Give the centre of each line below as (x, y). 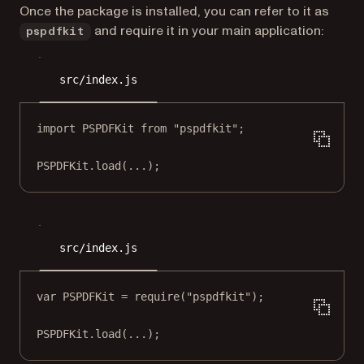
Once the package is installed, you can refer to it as (174, 12)
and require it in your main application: (207, 31)
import (56, 129)
